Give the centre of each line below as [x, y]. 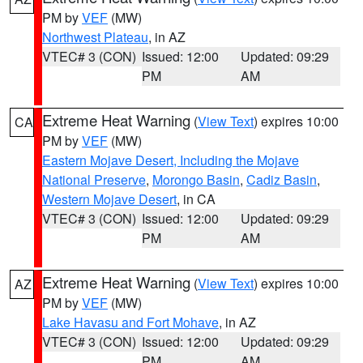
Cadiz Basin [282, 179]
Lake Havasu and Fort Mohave [130, 322]
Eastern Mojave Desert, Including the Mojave [171, 160]
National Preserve [94, 179]
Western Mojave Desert [109, 199]
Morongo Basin [196, 179]
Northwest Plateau [95, 37]
